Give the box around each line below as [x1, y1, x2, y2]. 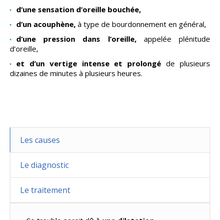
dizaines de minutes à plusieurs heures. [9, 68, 142, 79]
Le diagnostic [20, 160, 69, 171]
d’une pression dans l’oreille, [16, 34, 137, 44]
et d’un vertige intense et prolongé [16, 58, 166, 69]
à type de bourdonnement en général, [77, 19, 206, 29]
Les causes [20, 135, 60, 146]
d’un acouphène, [16, 19, 78, 29]
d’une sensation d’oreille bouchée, [16, 4, 141, 15]
